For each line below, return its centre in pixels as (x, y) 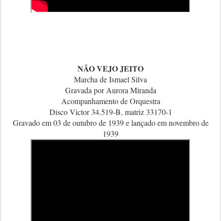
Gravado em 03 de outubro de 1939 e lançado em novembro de (110, 123)
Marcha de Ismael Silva (110, 79)
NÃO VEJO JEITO (110, 68)
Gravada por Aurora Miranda (110, 90)
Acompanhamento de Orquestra (110, 101)
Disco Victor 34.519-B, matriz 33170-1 (110, 112)
